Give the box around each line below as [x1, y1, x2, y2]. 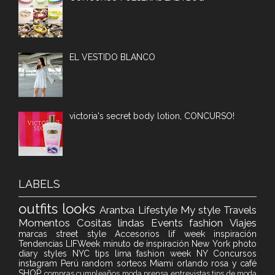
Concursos [213, 249, 257, 259]
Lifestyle [137, 204, 180, 217]
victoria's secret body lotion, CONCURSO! [69, 111, 234, 122]
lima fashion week [114, 249, 197, 259]
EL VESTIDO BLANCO [69, 52, 155, 62]
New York [192, 239, 233, 249]
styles [43, 249, 72, 259]
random [82, 258, 117, 269]
